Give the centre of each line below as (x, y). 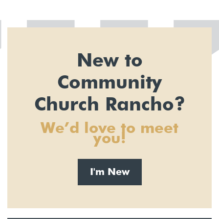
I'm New (109, 172)
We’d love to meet (109, 129)
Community (109, 83)
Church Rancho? (109, 105)
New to (109, 61)
